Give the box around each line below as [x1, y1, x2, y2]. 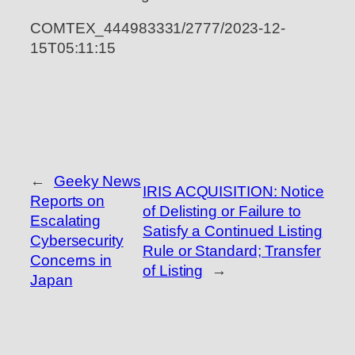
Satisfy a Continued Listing [143, 222, 323, 239]
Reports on [30, 193, 105, 210]
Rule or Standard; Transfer [143, 242, 321, 259]
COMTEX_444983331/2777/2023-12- [30, 20, 285, 37]
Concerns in [30, 252, 112, 269]
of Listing [143, 261, 204, 279]
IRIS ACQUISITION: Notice [143, 182, 324, 200]
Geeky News [53, 173, 141, 190]
